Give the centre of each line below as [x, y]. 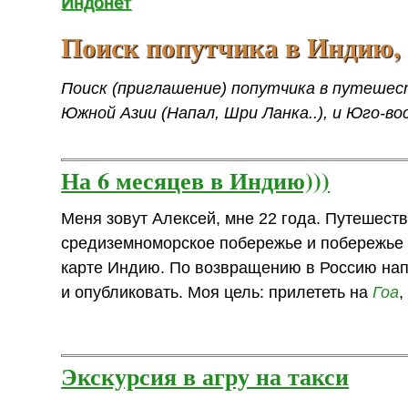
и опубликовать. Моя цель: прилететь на [217, 293]
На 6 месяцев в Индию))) [196, 180]
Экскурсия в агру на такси [205, 376]
